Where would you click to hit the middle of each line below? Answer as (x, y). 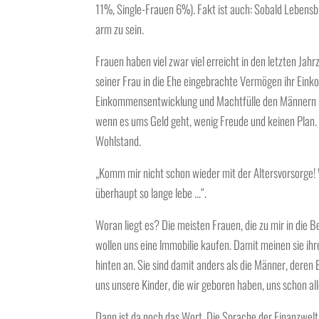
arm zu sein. (120, 28)
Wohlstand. (119, 140)
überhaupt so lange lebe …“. (151, 192)
